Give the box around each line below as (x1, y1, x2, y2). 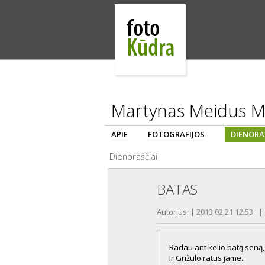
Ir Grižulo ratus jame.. (169, 253, 245, 263)
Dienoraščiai (109, 150, 157, 162)
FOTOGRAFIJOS (148, 129, 205, 140)
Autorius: (157, 206, 190, 217)
